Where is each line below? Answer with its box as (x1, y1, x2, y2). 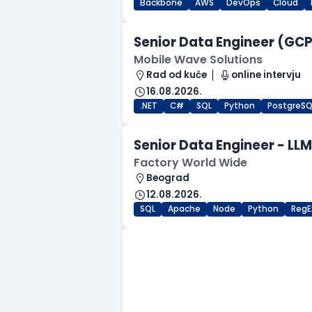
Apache (168, 203, 201, 215)
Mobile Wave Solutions (134, 52, 263, 68)
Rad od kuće (146, 68, 207, 82)
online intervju (231, 68, 301, 82)
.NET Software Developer (134, 240, 301, 258)
